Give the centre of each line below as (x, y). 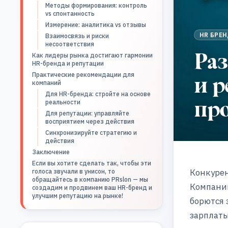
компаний (47, 83)
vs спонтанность (70, 13)
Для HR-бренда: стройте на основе (98, 94)
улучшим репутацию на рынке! (78, 196)
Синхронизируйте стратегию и (91, 133)
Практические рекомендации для (83, 75)
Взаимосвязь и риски (77, 36)
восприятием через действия (90, 121)
